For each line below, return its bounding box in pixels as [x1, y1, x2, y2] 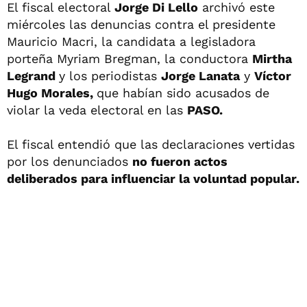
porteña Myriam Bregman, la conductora [7, 51, 252, 66]
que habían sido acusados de [97, 86, 269, 100]
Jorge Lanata [161, 69, 240, 83]
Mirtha [252, 51, 292, 66]
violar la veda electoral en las [7, 103, 187, 117]
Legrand [7, 69, 59, 83]
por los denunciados [7, 154, 132, 169]
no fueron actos [132, 154, 228, 169]
